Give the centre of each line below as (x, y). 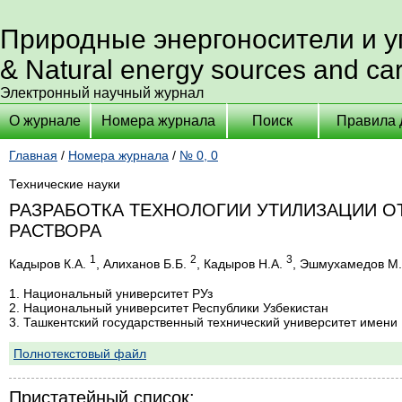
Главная (33, 155)
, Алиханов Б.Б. (143, 263)
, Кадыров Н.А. (241, 263)
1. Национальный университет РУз (111, 293)
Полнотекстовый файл (80, 353)
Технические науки (65, 184)
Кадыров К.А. (49, 263)
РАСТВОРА (55, 231)
